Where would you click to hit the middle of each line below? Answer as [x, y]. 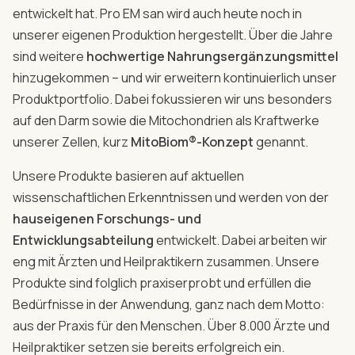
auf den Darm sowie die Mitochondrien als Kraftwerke [166, 121]
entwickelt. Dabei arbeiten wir [240, 240]
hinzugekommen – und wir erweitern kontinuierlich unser [175, 78]
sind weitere [50, 57]
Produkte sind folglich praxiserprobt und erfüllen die [162, 283]
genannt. [281, 142]
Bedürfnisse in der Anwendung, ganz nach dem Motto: [169, 305]
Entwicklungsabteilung [83, 240]
